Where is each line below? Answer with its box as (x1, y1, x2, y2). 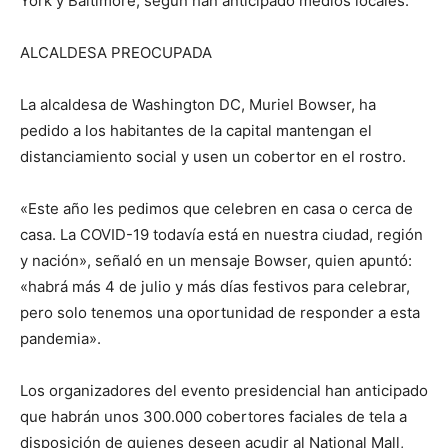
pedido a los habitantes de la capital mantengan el (20, 120, 372, 140)
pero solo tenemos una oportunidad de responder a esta (20, 302, 420, 322)
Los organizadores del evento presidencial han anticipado (20, 380, 428, 400)
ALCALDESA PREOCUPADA (20, 42, 212, 62)
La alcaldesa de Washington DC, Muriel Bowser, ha (20, 94, 376, 114)
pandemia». (20, 328, 101, 348)
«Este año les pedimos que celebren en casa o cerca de (20, 198, 413, 218)
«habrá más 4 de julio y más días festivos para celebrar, (20, 276, 410, 296)
